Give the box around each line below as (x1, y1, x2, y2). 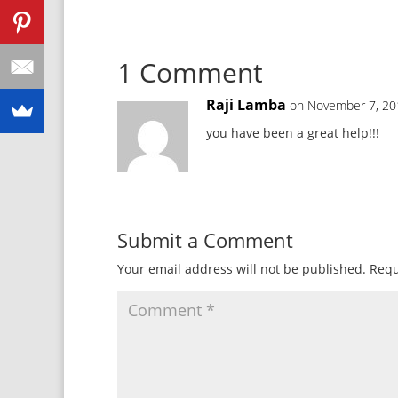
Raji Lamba (206, 95, 286, 115)
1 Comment (117, 54, 263, 91)
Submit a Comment (117, 227, 293, 253)
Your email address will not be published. (117, 260, 366, 277)
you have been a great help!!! (206, 124, 379, 141)
